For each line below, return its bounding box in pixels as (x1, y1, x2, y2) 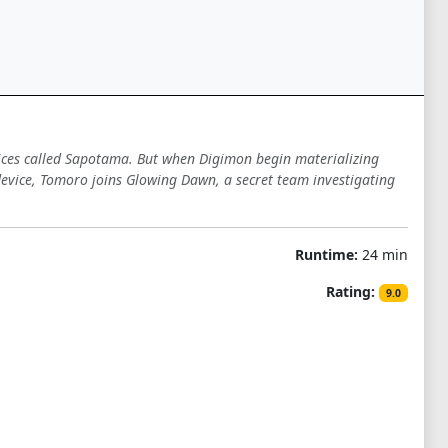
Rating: (326, 282, 376, 301)
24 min (357, 245, 408, 264)
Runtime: (294, 245, 358, 264)
